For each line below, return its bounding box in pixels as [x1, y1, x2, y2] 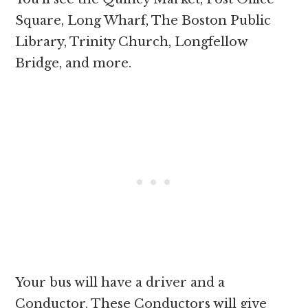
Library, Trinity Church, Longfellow [15, 34, 248, 49]
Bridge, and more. [15, 55, 135, 71]
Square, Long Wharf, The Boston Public [15, 12, 272, 28]
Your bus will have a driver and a [15, 274, 225, 290]
